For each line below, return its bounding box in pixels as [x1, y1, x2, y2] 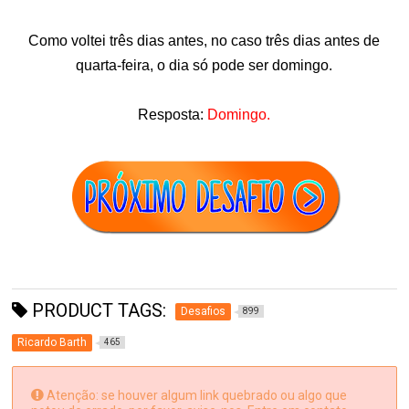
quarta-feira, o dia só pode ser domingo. [76, 58, 333, 73]
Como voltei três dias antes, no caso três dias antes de [28, 33, 381, 48]
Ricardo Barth [17, 336, 88, 349]
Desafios [181, 305, 226, 318]
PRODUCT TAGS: [27, 299, 167, 321]
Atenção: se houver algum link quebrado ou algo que [44, 388, 348, 403]
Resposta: [138, 107, 208, 122]
